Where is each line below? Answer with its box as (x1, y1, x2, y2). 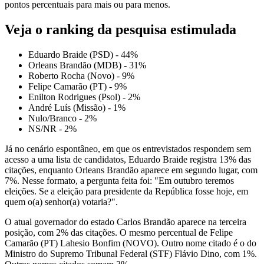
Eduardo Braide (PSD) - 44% (28, 49, 138, 60)
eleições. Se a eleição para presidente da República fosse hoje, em (5, 186, 248, 197)
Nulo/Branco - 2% (28, 113, 97, 124)
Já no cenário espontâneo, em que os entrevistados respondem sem (5, 144, 251, 154)
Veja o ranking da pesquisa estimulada (5, 22, 236, 38)
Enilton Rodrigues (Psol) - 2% (28, 92, 140, 103)
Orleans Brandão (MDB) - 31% (28, 60, 146, 71)
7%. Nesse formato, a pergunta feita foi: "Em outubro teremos (5, 176, 234, 186)
